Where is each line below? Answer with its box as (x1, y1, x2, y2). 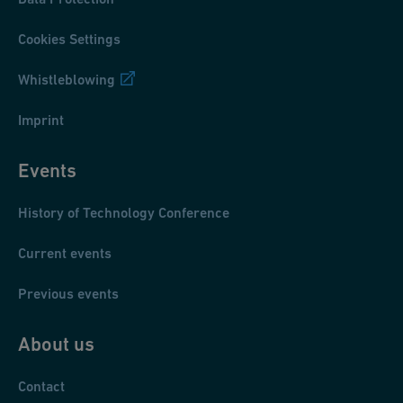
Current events (18, 245, 112, 262)
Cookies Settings (18, 31, 121, 48)
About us (18, 333, 94, 355)
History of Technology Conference (18, 204, 229, 221)
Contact (18, 378, 65, 395)
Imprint (18, 112, 64, 129)
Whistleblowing (18, 71, 115, 88)
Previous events (18, 285, 119, 302)
